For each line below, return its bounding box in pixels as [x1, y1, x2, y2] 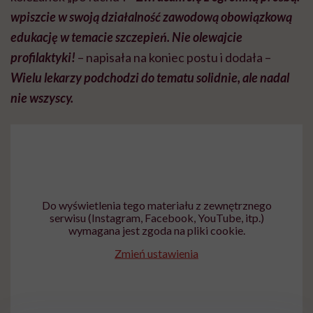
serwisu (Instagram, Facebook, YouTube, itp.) [49, 210, 264, 224]
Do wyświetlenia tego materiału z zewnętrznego [41, 198, 272, 212]
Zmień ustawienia [115, 246, 198, 260]
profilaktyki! [10, 49, 75, 65]
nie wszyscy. [10, 89, 73, 105]
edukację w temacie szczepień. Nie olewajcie [10, 29, 242, 45]
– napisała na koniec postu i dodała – [75, 49, 271, 65]
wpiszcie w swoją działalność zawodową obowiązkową [10, 8, 292, 24]
